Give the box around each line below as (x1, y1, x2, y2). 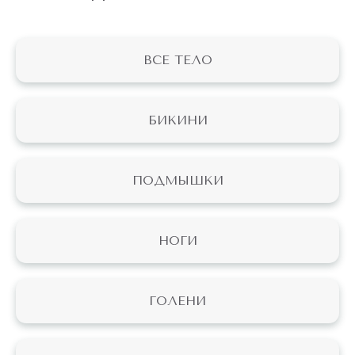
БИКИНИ (147, 113, 208, 128)
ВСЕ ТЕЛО (143, 52, 212, 67)
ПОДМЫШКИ (132, 173, 223, 188)
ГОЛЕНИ (149, 293, 206, 308)
